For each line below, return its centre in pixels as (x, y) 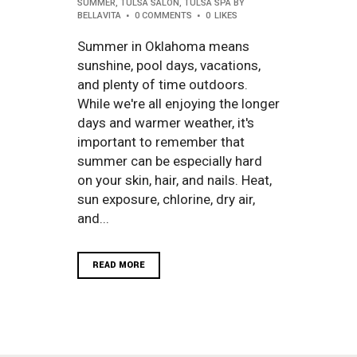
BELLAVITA (99, 15)
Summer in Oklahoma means (163, 46)
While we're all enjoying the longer (178, 103)
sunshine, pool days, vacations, (169, 65)
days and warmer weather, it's (166, 122)
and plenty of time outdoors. (163, 84)
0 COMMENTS (163, 15)
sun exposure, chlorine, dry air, (166, 199)
